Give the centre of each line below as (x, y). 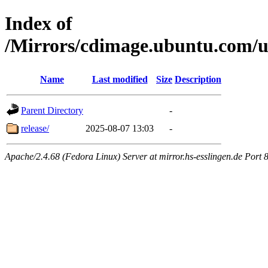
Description (198, 79)
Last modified (120, 79)
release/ (35, 128)
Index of (39, 24)
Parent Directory (52, 110)
